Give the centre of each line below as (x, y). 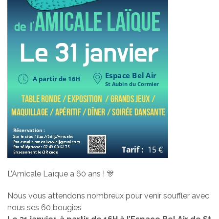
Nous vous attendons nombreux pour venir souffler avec (108, 196)
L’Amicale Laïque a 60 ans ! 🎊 (61, 174)
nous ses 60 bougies (44, 207)
